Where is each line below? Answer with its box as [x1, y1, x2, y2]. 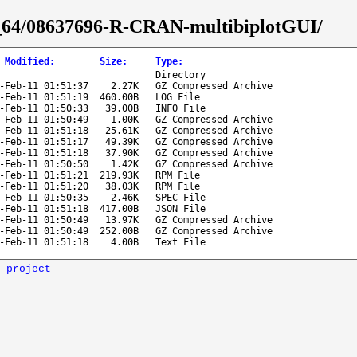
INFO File [155, 102, 206, 114]
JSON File [155, 202, 206, 214]
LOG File [155, 91, 200, 103]
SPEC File [155, 191, 206, 203]
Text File [155, 236, 206, 248]
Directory [155, 69, 206, 80]
